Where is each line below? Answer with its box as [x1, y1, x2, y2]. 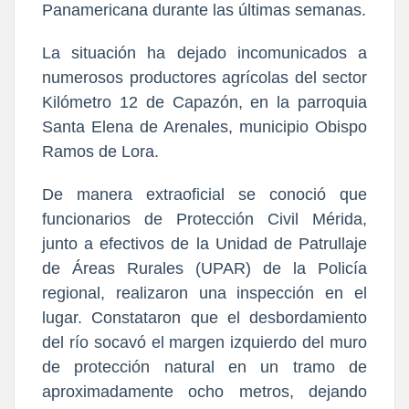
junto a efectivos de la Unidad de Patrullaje [42, 235, 367, 254]
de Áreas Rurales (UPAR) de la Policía [42, 259, 367, 278]
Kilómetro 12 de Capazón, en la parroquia [42, 93, 367, 112]
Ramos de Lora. [42, 142, 159, 162]
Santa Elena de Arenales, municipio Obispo [42, 118, 367, 137]
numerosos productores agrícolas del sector [42, 68, 367, 88]
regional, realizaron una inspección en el [42, 284, 367, 303]
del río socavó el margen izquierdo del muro [42, 333, 367, 352]
